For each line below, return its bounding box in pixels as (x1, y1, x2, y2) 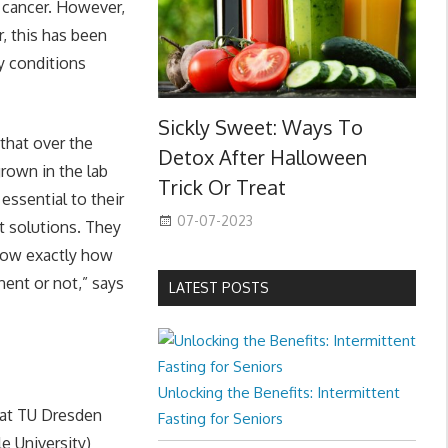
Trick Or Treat (157, 174, 286, 201)
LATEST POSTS (168, 279, 269, 297)
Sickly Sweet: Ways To (157, 114, 363, 141)
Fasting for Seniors (157, 409, 283, 429)
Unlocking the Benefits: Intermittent (157, 383, 400, 403)
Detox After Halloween (157, 144, 367, 171)
